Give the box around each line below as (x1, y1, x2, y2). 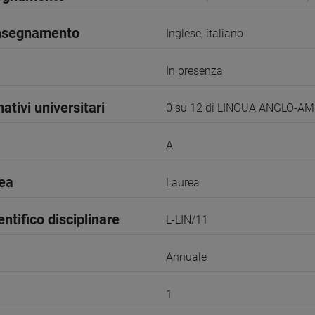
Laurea (166, 176, 200, 189)
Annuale (166, 250, 207, 264)
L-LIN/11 (166, 213, 208, 226)
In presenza (166, 64, 223, 77)
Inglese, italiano (166, 27, 243, 40)
